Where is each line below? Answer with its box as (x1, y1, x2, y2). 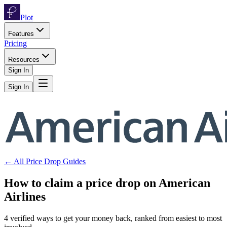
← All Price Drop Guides (4, 157, 86, 166)
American (159, 176, 210, 190)
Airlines (4, 190, 46, 203)
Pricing (4, 39, 27, 48)
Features (8, 30, 34, 37)
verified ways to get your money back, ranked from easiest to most (8, 213, 222, 222)
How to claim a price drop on (4, 176, 156, 190)
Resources (8, 56, 40, 63)
